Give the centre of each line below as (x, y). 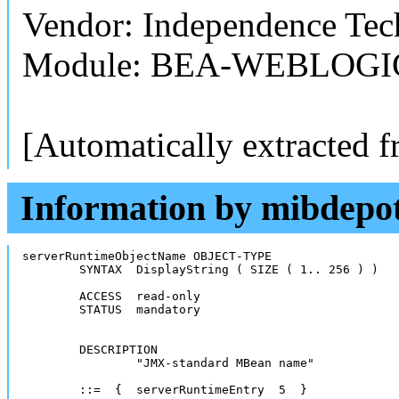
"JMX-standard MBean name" (79, 362)
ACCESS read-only (51, 296)
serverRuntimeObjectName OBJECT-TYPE (104, 256)
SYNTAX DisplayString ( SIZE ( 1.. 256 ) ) (51, 269)
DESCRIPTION (51, 349)
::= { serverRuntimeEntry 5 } (193, 389)
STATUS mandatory (51, 309)
